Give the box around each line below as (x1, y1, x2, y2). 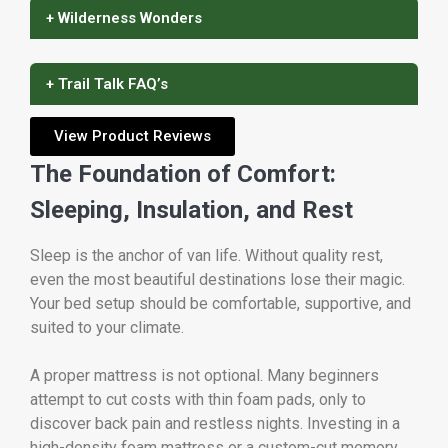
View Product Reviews (54, 126, 211, 145)
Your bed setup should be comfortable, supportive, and (30, 293, 411, 313)
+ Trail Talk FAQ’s (46, 74, 168, 93)
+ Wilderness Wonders (46, 8, 202, 27)
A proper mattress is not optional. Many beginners (30, 365, 379, 385)
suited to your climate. (30, 317, 184, 337)
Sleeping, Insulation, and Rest (30, 195, 353, 224)
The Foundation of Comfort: (30, 159, 336, 188)
